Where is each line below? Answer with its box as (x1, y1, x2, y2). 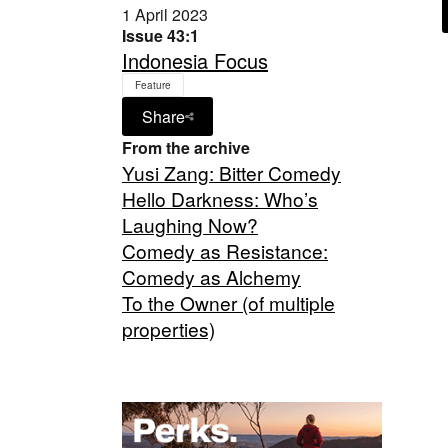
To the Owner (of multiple (122, 289, 335, 316)
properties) (122, 315, 215, 342)
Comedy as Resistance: (122, 237, 328, 264)
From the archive (122, 136, 250, 159)
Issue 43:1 (122, 24, 199, 47)
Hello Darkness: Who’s (122, 185, 318, 212)
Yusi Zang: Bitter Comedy (122, 159, 341, 186)
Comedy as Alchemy (122, 263, 301, 290)
